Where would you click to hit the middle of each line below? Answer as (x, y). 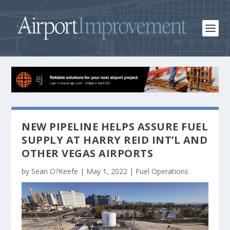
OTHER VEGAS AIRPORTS (88, 153)
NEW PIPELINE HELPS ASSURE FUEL (115, 126)
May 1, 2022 (107, 171)
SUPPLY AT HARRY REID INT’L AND (115, 140)
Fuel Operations (162, 171)
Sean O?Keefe (55, 171)
